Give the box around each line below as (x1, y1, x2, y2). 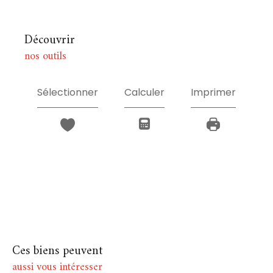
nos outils (24, 47, 66, 66)
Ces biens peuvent (20, 240, 103, 262)
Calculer (124, 85, 165, 99)
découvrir (33, 30, 75, 52)
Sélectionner (37, 85, 99, 99)
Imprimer (190, 85, 236, 99)
